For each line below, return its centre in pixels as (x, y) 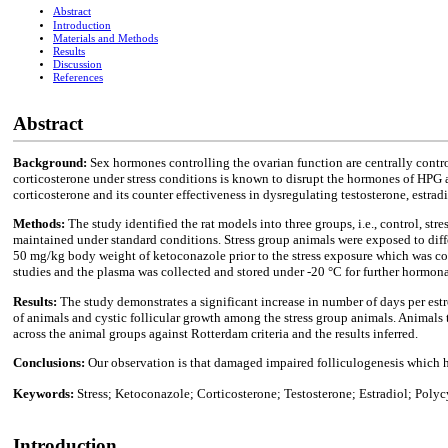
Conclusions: (50, 363)
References (78, 77)
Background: (51, 163)
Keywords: (45, 394)
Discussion (77, 64)
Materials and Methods (105, 38)
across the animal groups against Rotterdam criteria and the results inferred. (215, 333)
